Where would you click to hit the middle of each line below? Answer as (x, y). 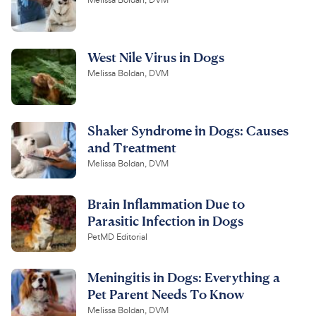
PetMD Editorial (117, 237)
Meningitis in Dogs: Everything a (184, 277)
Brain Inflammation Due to (166, 204)
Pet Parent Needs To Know (166, 294)
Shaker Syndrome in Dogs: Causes (188, 130)
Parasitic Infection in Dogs (165, 221)
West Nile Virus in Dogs (156, 57)
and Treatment (132, 147)
